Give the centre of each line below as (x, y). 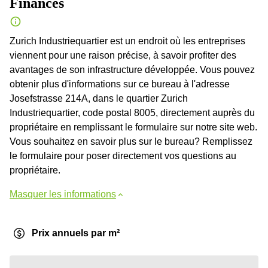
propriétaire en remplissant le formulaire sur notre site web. (133, 127)
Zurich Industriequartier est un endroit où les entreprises (127, 41)
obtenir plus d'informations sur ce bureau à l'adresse (120, 84)
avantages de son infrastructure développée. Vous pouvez (132, 70)
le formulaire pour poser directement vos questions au (123, 156)
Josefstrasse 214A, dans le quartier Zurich (99, 98)
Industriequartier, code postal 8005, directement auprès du (132, 113)
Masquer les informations (63, 194)
